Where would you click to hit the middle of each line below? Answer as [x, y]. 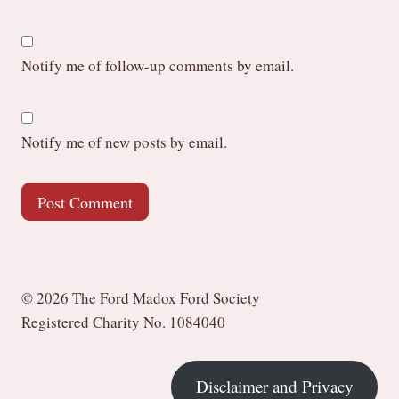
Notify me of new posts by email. [124, 142]
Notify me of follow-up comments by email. [158, 65]
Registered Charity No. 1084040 [123, 322]
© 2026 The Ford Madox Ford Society [141, 297]
